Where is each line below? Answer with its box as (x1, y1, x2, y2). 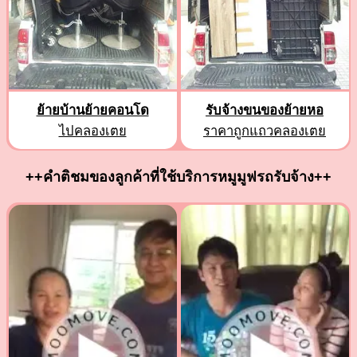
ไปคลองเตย (58, 123, 127, 139)
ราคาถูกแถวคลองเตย (203, 123, 326, 139)
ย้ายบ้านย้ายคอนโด (36, 102, 149, 118)
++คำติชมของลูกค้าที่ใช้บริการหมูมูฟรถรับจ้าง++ (25, 169, 331, 186)
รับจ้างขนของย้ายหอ (206, 102, 324, 118)
